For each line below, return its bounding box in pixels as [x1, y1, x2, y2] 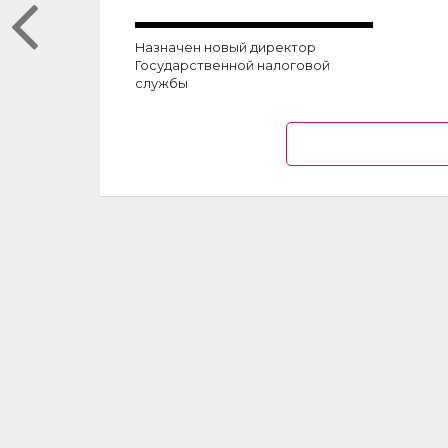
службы [134, 76, 188, 91]
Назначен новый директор [134, 40, 316, 55]
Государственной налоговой [134, 58, 330, 73]
